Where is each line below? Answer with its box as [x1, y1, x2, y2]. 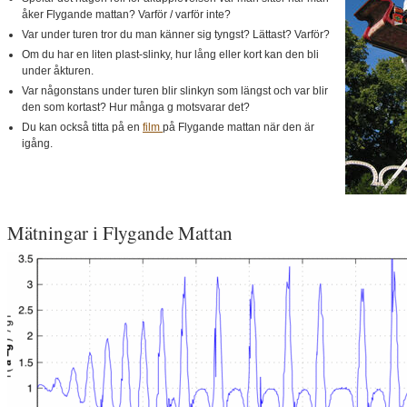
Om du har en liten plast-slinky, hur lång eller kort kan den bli [22, 48, 319, 61]
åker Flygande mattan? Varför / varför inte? [22, 8, 231, 21]
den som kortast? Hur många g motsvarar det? [22, 101, 250, 114]
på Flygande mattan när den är [163, 121, 314, 134]
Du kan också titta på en [22, 121, 143, 134]
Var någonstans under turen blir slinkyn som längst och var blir [22, 84, 328, 97]
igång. [22, 137, 53, 150]
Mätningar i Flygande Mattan [7, 220, 233, 245]
